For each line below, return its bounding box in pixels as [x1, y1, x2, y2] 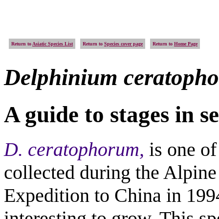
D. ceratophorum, [4, 138, 149, 161]
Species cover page [104, 41, 143, 46]
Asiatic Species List [32, 41, 73, 46]
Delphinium [4, 65, 124, 90]
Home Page [174, 41, 197, 46]
